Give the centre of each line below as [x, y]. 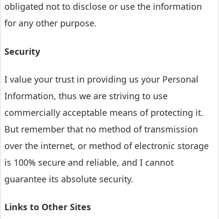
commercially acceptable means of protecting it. [104, 112]
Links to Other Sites [48, 207]
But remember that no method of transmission [101, 129]
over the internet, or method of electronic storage [107, 145]
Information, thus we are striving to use [86, 96]
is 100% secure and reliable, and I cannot [89, 162]
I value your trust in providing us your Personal [101, 79]
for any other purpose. [51, 23]
